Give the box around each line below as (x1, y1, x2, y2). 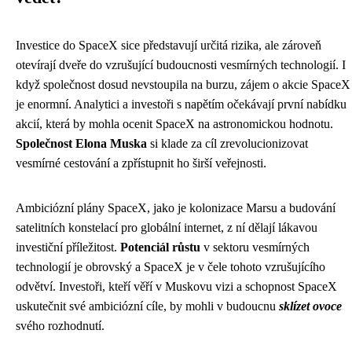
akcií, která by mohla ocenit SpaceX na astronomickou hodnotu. (16, 117, 333, 130)
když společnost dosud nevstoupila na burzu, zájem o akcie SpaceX (16, 78, 350, 91)
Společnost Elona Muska (16, 137, 147, 150)
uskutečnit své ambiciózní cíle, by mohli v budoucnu (16, 299, 279, 313)
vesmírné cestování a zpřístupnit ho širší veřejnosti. (16, 156, 266, 170)
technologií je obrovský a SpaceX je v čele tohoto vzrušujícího (16, 260, 325, 273)
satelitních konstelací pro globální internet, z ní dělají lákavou (16, 221, 317, 234)
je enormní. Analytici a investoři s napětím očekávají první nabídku (16, 97, 346, 111)
